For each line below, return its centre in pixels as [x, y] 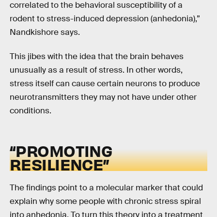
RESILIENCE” [60, 164]
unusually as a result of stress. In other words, [96, 70]
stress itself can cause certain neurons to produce [105, 83]
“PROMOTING [61, 150]
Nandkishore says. [45, 32]
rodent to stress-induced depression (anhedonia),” [105, 19]
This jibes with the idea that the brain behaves [97, 56]
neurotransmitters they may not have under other [103, 97]
